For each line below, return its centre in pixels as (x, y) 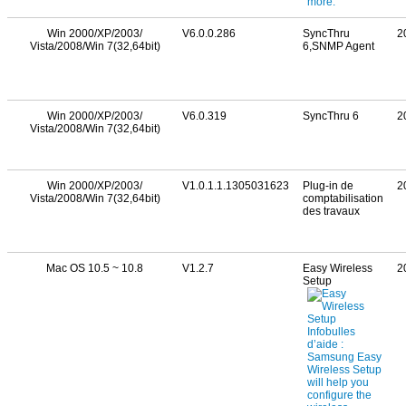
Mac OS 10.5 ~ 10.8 (95, 268)
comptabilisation (343, 198)
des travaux (331, 211)
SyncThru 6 (331, 116)
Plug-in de (328, 186)
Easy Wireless (338, 268)
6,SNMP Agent (338, 46)
